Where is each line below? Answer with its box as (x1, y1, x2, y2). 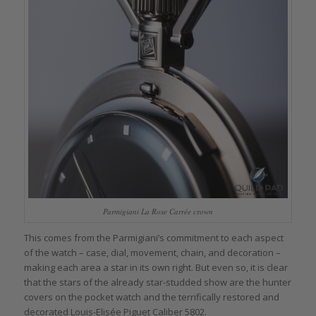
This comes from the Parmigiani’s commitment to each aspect (23, 231, 284, 244)
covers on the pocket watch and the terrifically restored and (23, 290, 279, 303)
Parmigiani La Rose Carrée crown (102, 205, 213, 217)
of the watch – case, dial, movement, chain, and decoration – (23, 245, 281, 259)
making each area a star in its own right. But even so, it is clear (23, 260, 288, 274)
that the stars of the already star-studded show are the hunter (23, 275, 291, 288)
